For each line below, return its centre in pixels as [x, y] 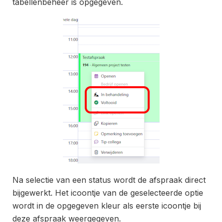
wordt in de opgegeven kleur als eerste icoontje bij [107, 205]
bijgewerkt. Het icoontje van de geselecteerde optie [108, 193]
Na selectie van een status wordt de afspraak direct [109, 180]
